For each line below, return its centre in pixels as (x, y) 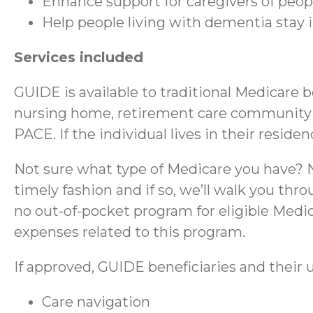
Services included (79, 58)
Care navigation (96, 302)
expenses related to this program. (130, 232)
